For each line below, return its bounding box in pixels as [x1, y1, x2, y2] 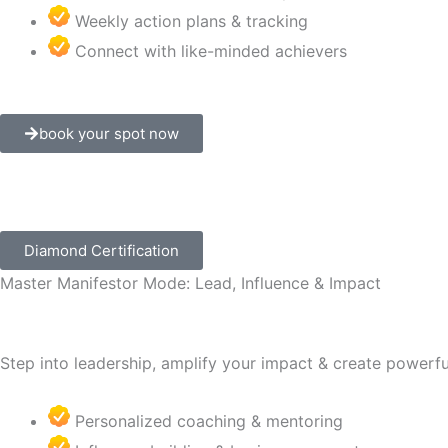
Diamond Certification [24, 241, 179, 260]
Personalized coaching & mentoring [75, 411, 343, 431]
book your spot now [39, 124, 179, 143]
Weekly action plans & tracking [75, 11, 308, 31]
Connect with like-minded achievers [75, 41, 347, 61]
